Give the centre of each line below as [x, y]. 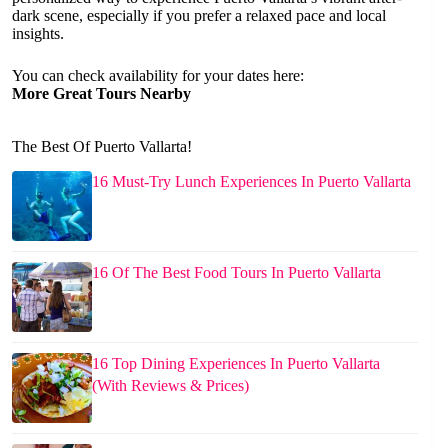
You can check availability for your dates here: [158, 75]
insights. [38, 33]
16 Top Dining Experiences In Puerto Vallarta [236, 363]
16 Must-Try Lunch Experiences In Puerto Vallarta [251, 181]
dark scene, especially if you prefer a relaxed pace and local [199, 15]
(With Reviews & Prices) [170, 385]
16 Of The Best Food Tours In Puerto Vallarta [236, 272]
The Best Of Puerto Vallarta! [102, 146]
